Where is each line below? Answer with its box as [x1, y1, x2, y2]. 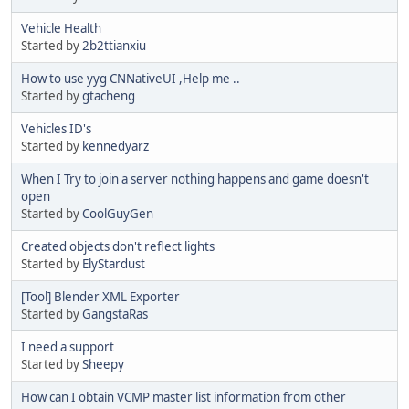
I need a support [21, 338, 114, 355]
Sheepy [82, 355, 124, 372]
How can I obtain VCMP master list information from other [21, 388, 346, 405]
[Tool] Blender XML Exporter [21, 288, 180, 305]
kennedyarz [82, 137, 149, 154]
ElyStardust [82, 255, 145, 272]
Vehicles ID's [21, 120, 91, 137]
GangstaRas [82, 305, 148, 322]
